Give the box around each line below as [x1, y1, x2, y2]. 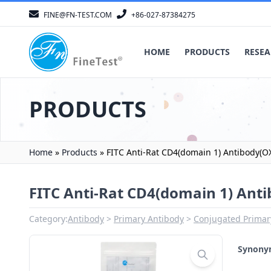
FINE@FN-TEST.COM [44, 10, 112, 20]
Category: [29, 213, 68, 224]
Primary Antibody [114, 213, 184, 224]
